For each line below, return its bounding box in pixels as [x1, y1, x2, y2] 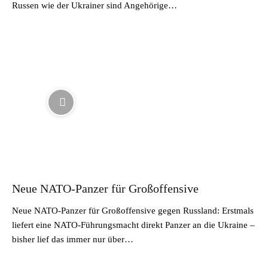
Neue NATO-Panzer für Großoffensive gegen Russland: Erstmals [12, 206, 254, 215]
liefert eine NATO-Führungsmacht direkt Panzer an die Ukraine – [12, 220, 255, 230]
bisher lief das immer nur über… [12, 234, 133, 244]
